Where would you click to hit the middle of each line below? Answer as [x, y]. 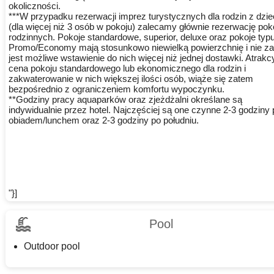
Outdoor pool [52, 246]
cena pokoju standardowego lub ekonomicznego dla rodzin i [127, 68]
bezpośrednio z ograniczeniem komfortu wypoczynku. [116, 89]
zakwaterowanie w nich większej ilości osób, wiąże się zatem [131, 79]
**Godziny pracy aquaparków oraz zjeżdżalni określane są [125, 100]
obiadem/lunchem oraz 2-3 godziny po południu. [103, 120]
